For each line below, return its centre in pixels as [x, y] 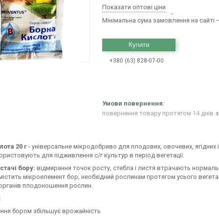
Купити [139, 45]
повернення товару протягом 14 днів [159, 113]
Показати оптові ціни [134, 7]
